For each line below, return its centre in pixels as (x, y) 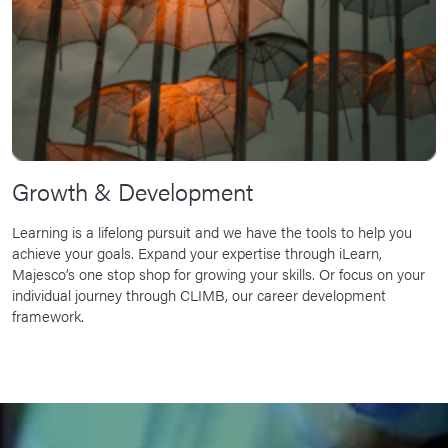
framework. (48, 316)
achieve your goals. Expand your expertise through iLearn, (197, 253)
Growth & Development (132, 191)
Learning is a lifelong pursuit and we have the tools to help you (212, 232)
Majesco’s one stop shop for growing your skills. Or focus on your (218, 274)
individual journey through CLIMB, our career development (199, 295)
